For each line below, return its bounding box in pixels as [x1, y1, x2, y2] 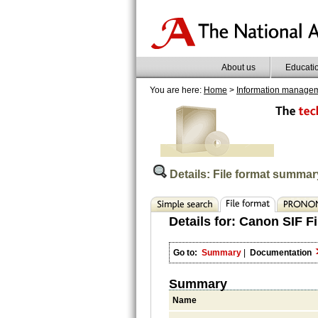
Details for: [169, 214, 239, 229]
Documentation [250, 247, 314, 258]
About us [221, 62, 256, 72]
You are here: [150, 84, 204, 95]
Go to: [173, 247, 197, 258]
